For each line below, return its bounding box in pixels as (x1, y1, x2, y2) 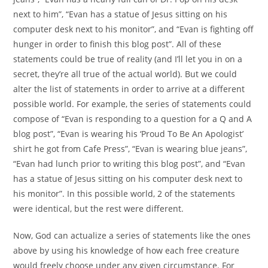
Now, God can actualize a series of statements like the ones (13, 230, 251, 242)
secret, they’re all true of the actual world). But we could (13, 68, 237, 80)
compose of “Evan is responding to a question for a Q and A (13, 113, 252, 125)
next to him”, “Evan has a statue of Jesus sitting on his (13, 8, 228, 20)
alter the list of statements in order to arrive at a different (13, 83, 245, 95)
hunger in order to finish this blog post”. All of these (13, 38, 222, 50)
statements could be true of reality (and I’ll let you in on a (13, 53, 243, 65)
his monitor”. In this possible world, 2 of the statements (13, 188, 236, 200)
